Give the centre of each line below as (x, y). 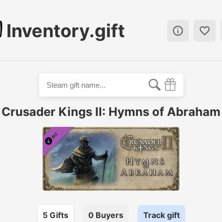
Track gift (161, 215)
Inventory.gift (66, 31)
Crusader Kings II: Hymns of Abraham (111, 112)
